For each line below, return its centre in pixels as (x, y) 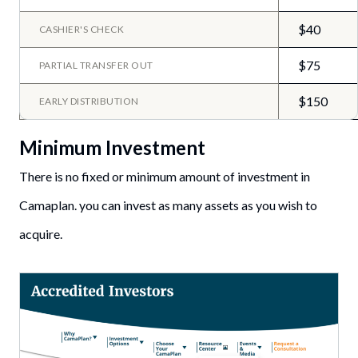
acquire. (41, 234)
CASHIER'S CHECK (82, 29)
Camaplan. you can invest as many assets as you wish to (168, 205)
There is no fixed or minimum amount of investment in (165, 177)
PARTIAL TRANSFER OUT (96, 65)
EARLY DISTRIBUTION (89, 101)
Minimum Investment (112, 148)
